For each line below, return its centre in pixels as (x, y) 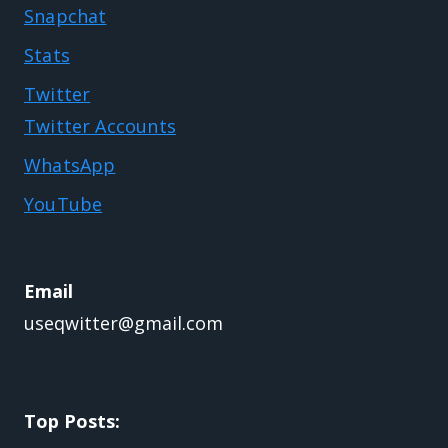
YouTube (63, 203)
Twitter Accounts (100, 125)
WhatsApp (70, 164)
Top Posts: (72, 420)
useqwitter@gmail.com (123, 322)
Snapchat (65, 15)
